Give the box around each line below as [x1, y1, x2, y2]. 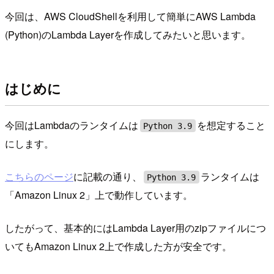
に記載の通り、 [73, 169, 142, 184]
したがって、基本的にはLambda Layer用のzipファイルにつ [5, 221, 266, 235]
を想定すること [197, 118, 266, 133]
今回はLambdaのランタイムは [5, 118, 138, 133]
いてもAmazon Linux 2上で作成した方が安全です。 [5, 239, 232, 254]
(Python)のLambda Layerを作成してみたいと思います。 [5, 27, 251, 42]
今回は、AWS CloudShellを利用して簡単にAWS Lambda [5, 9, 256, 23]
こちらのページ [5, 169, 73, 184]
